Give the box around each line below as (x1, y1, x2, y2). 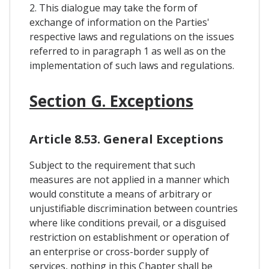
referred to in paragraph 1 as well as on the (29, 44, 226, 58)
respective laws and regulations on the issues (29, 29, 234, 43)
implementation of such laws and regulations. (29, 58, 234, 72)
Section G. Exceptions (29, 89, 193, 112)
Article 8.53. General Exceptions (29, 130, 223, 147)
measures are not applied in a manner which (29, 172, 229, 186)
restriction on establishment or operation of (29, 230, 229, 244)
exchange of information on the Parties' (29, 15, 210, 29)
